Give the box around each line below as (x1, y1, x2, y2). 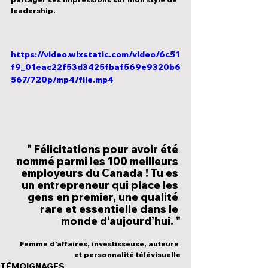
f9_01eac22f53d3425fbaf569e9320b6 (11, 62, 181, 72)
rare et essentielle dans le (40, 202, 181, 216)
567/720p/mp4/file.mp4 (11, 74, 114, 85)
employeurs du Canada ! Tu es (21, 166, 181, 180)
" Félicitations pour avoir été (27, 142, 181, 156)
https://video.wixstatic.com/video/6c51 (11, 49, 180, 60)
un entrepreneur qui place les (22, 178, 181, 192)
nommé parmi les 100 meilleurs (16, 154, 181, 168)
